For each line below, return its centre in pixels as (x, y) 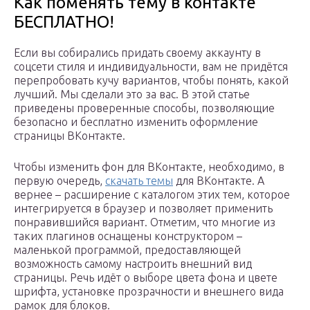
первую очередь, (60, 181)
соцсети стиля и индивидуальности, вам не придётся (151, 67)
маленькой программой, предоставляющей (127, 250)
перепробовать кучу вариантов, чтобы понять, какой (151, 81)
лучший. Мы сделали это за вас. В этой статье (132, 94)
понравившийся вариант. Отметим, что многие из (145, 222)
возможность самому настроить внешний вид (133, 264)
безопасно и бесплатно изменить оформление (136, 122)
